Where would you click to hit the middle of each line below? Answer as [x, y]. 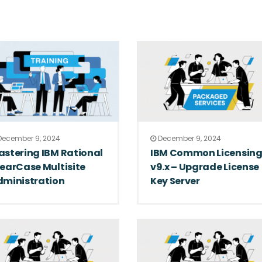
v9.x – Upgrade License [204, 167]
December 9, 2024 [188, 138]
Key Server [175, 181]
